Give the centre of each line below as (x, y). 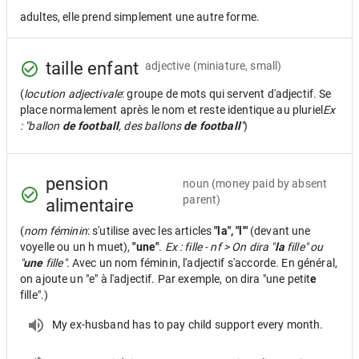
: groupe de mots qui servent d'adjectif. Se (227, 94)
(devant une (280, 231)
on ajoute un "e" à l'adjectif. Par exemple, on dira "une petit (165, 279)
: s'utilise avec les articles (151, 231)
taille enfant (93, 69)
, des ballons (151, 126)
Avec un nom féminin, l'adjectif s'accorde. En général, (204, 263)
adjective (168, 65)
